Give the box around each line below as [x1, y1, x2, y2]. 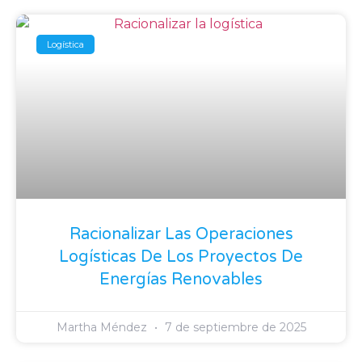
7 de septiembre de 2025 [161, 320, 306, 335]
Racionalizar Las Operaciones [69, 225, 293, 245]
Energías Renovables [99, 270, 263, 290]
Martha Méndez [56, 320, 150, 335]
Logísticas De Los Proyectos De [59, 247, 303, 267]
